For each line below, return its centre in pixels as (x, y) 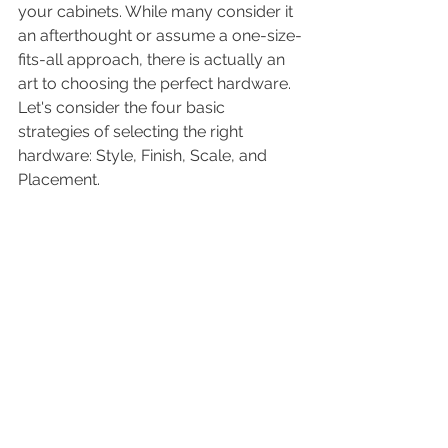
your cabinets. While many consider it (157, 11)
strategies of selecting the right (132, 131)
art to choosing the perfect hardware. (156, 83)
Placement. (59, 179)
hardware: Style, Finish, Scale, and (144, 155)
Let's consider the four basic (123, 107)
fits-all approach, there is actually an (153, 59)
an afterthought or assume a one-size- (160, 35)
